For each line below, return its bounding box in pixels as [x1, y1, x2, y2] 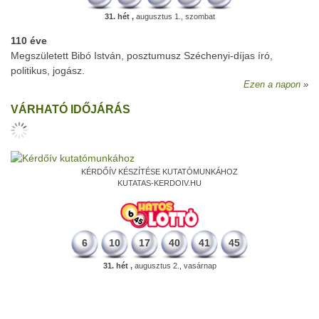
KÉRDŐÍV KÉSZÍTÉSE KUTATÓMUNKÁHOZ [81, 167, 238, 176]
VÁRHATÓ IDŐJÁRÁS [11, 103, 130, 115]
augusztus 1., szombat [133, 12, 215, 21]
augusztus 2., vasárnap [132, 261, 216, 270]
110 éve [11, 35, 47, 46]
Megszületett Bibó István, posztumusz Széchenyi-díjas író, [11, 50, 273, 61]
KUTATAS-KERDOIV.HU [117, 178, 202, 187]
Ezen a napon [244, 80, 300, 90]
